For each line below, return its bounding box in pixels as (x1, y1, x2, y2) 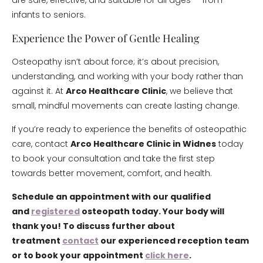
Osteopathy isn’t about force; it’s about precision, (12, 56, 219, 68)
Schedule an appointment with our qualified (12, 191, 211, 203)
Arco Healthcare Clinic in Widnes (70, 138, 216, 150)
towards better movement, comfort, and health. (12, 167, 212, 179)
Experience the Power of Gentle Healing (12, 31, 200, 45)
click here (145, 249, 189, 261)
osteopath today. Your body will (80, 205, 224, 217)
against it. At (12, 85, 66, 97)
